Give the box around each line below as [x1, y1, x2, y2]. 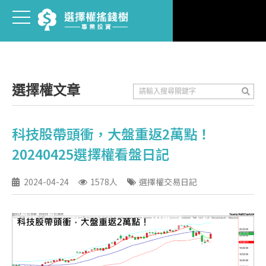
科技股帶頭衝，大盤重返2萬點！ [12, 123, 211, 144]
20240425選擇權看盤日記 [12, 144, 169, 164]
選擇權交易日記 [139, 176, 197, 188]
